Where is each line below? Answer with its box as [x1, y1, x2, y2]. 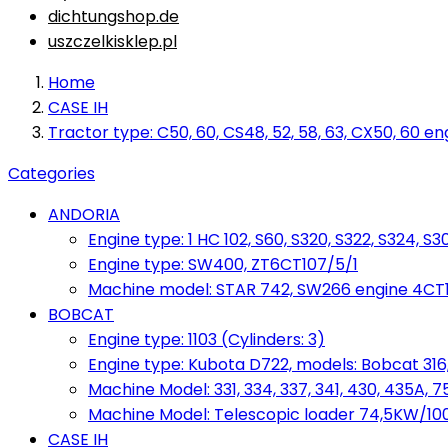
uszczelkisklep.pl [48, 30, 177, 53]
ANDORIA [48, 203, 120, 226]
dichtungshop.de [48, 5, 179, 28]
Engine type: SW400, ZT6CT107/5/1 [88, 253, 358, 276]
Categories [8, 162, 95, 185]
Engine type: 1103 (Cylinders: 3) [88, 328, 325, 351]
